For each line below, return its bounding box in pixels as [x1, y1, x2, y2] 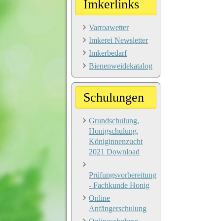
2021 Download [89, 147, 140, 156]
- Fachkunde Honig [89, 181, 150, 189]
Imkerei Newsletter [89, 36, 148, 44]
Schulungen [83, 90, 145, 105]
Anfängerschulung [89, 204, 147, 213]
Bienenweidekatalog [89, 61, 153, 70]
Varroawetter [89, 23, 129, 32]
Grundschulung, [89, 116, 140, 125]
